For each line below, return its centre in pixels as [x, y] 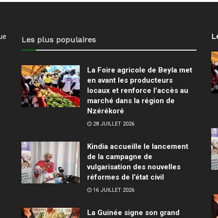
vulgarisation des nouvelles [134, 167]
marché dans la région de [131, 101]
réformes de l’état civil [126, 177]
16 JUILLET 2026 [113, 190]
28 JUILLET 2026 [113, 124]
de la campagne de [120, 157]
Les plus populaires [59, 40]
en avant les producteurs [130, 81]
